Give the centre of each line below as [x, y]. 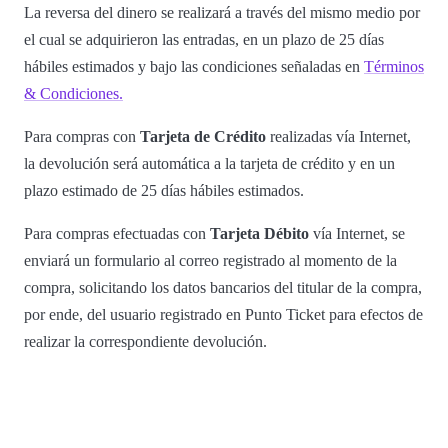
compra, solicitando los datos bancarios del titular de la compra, [223, 287]
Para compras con [82, 136]
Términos [394, 66]
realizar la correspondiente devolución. [145, 341]
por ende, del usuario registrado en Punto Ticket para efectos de [223, 314]
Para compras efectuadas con [117, 233]
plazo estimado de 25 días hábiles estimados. [164, 190]
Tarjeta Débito [259, 233]
